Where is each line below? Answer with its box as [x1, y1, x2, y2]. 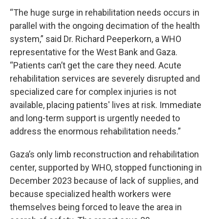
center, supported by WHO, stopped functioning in [10, 162, 202, 173]
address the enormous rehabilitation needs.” [10, 126, 181, 136]
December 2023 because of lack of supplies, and [10, 175, 198, 186]
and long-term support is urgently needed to [10, 113, 180, 123]
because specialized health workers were [10, 189, 171, 199]
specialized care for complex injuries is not [10, 87, 176, 97]
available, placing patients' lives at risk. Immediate [10, 100, 201, 110]
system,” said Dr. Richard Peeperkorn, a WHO [10, 34, 181, 44]
